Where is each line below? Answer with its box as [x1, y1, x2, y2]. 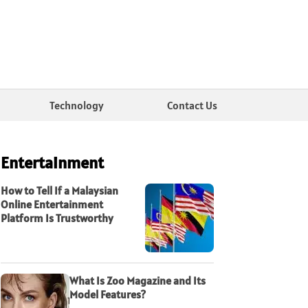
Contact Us [166, 98, 217, 112]
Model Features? [69, 287, 146, 301]
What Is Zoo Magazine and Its [69, 273, 206, 287]
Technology [49, 98, 104, 112]
